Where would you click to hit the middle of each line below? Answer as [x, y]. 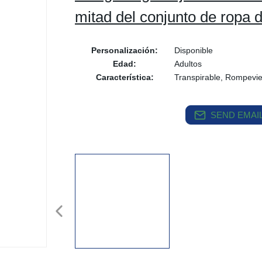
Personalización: [125, 50]
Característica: [125, 77]
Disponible [194, 50]
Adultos [188, 64]
